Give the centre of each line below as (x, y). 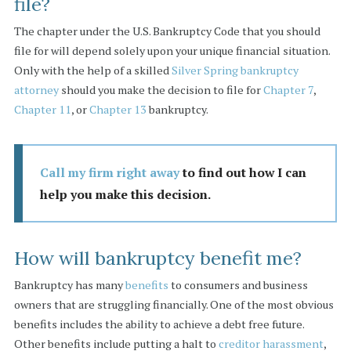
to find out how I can (242, 172)
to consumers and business (238, 284)
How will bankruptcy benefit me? (157, 258)
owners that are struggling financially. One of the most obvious (174, 304)
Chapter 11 (42, 110)
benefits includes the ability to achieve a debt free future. (159, 324)
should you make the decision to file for (161, 90)
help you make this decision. (125, 194)
